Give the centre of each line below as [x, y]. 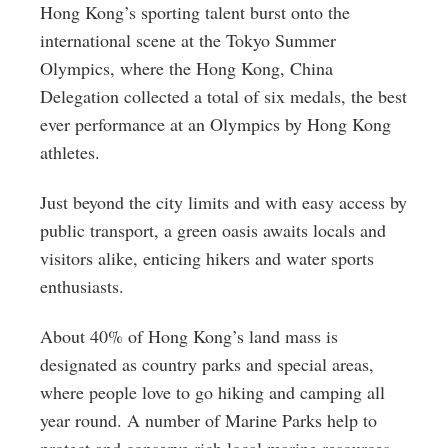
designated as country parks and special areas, [207, 364]
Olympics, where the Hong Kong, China [186, 68]
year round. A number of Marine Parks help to [208, 420]
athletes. [70, 152]
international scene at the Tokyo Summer [188, 40]
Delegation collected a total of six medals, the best [223, 96]
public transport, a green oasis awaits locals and [213, 230]
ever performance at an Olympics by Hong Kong [215, 124]
